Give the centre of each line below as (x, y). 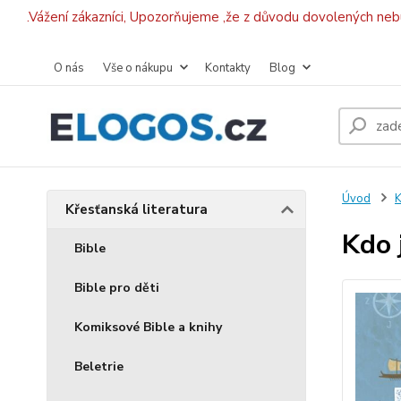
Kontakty (228, 68)
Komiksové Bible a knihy (148, 327)
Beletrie (99, 367)
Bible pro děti (117, 288)
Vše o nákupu (138, 68)
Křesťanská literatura (137, 209)
